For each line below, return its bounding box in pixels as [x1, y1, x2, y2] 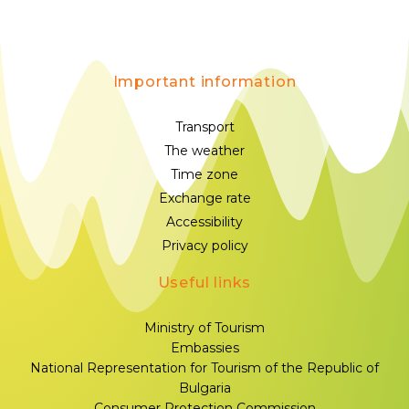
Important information [112, 73, 297, 91]
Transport [174, 119, 235, 136]
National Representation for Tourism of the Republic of [30, 360, 379, 377]
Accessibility [166, 214, 243, 231]
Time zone [171, 166, 238, 184]
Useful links [157, 274, 252, 292]
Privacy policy [161, 237, 248, 255]
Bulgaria [178, 380, 231, 397]
